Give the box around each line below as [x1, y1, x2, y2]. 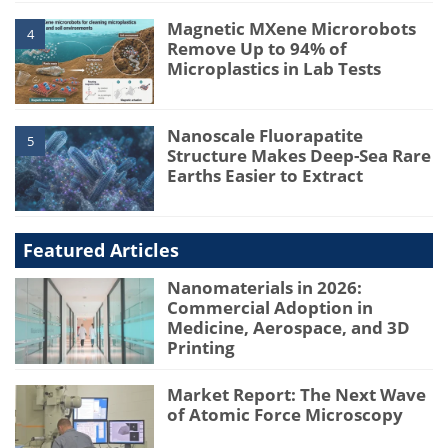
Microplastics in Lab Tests [167, 56, 382, 80]
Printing [167, 335, 236, 359]
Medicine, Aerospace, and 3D [167, 315, 411, 339]
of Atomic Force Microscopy [167, 403, 404, 427]
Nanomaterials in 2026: [167, 275, 363, 299]
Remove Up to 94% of [167, 36, 348, 60]
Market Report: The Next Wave [167, 383, 427, 407]
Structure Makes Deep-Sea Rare [167, 143, 432, 167]
